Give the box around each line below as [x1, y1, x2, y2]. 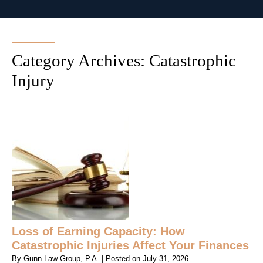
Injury [12, 70, 55, 90]
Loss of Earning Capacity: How [12, 224, 185, 238]
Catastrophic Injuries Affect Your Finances [12, 238, 249, 252]
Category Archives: [12, 50, 149, 70]
